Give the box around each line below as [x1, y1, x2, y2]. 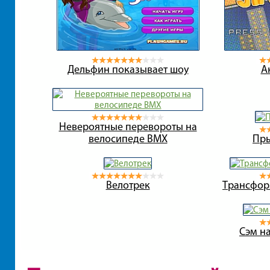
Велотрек [105, 178, 150, 192]
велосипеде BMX [88, 132, 168, 145]
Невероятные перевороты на [58, 120, 197, 133]
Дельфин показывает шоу [67, 63, 189, 76]
